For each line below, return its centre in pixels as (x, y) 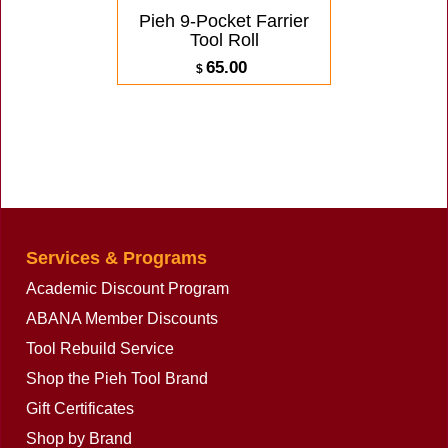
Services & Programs (116, 258)
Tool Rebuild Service (100, 348)
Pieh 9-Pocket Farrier (224, 21)
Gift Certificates (80, 408)
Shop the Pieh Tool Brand (117, 378)
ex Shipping (187, 92)
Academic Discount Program (127, 288)
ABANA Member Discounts (122, 318)
